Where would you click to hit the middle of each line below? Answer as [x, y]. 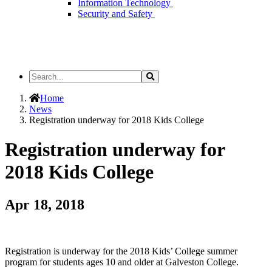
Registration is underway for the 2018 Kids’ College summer [121, 251]
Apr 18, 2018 [45, 204]
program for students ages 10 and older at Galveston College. [122, 262]
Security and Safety [116, 14]
